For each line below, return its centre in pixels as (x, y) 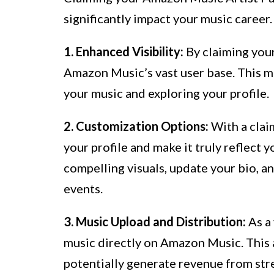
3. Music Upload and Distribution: (155, 222)
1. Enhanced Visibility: (124, 52)
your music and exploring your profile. (166, 93)
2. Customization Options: (136, 126)
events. (83, 189)
